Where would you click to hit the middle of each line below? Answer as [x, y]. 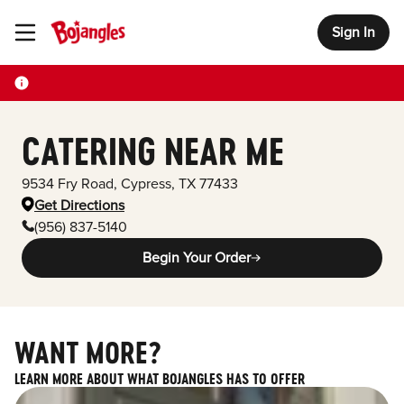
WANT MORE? [88, 353]
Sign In [353, 32]
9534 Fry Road [68, 184]
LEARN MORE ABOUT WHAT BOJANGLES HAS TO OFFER [160, 378]
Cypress [144, 184]
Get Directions [79, 206]
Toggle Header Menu [65, 33]
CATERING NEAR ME [153, 151]
